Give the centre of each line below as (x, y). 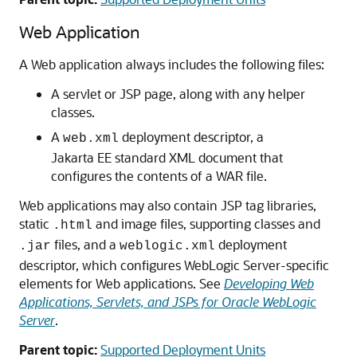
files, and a (85, 245)
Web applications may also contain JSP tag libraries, (168, 206)
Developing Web (269, 284)
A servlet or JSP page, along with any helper (178, 94)
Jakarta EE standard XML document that (167, 158)
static (36, 224)
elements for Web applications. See (122, 284)
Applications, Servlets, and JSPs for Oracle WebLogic (168, 302)
